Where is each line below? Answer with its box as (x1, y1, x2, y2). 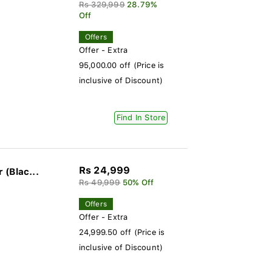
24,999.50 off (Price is (78, 228, 165, 237)
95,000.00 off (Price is (78, 61, 165, 70)
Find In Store (116, 113, 166, 122)
